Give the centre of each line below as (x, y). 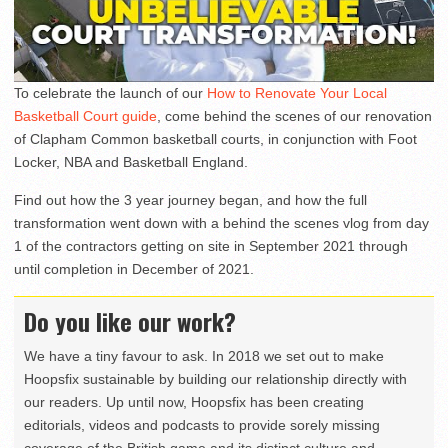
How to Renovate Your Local (297, 92)
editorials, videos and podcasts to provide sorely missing (202, 424)
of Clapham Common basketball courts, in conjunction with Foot (215, 138)
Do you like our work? (130, 320)
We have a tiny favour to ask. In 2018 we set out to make (204, 355)
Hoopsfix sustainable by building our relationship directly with (215, 378)
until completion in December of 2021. (134, 268)
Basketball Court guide (85, 115)
